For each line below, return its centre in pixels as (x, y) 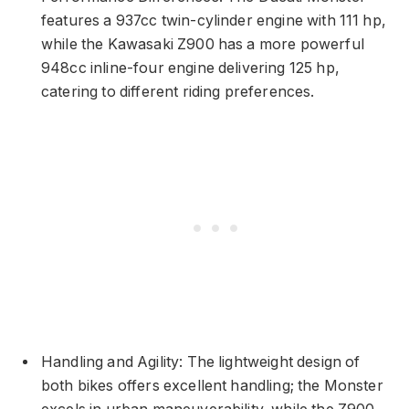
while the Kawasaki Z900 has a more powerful (203, 44)
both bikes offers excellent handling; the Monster (212, 385)
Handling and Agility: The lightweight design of (201, 362)
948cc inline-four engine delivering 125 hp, (190, 68)
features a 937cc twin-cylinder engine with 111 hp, (214, 20)
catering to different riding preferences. (178, 91)
